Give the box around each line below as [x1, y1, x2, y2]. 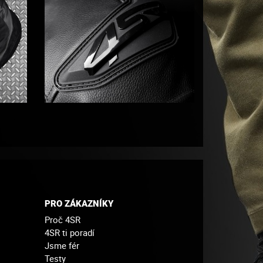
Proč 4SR [45, 213, 80, 225]
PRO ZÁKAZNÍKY [45, 197, 113, 210]
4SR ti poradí [45, 226, 95, 238]
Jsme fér [45, 239, 79, 251]
